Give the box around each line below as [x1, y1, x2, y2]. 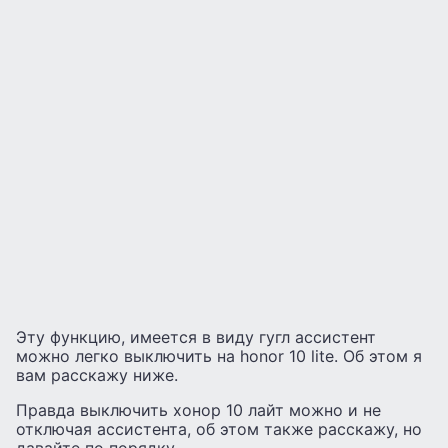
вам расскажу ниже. [16, 365, 178, 386]
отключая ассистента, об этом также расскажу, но [16, 419, 422, 440]
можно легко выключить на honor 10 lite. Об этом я [16, 346, 422, 367]
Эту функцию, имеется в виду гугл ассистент [16, 327, 376, 348]
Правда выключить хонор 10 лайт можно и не [16, 400, 381, 421]
